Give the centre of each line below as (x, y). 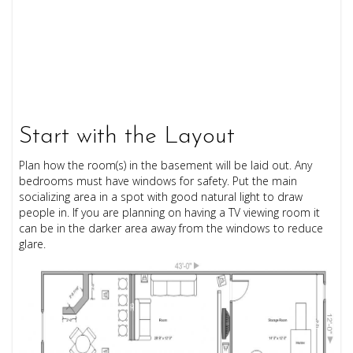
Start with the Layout (127, 136)
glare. (33, 243)
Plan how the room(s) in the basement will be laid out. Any (166, 165)
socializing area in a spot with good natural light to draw (161, 196)
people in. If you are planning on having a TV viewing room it (170, 212)
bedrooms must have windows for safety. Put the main (158, 180)
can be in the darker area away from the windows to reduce (171, 228)
